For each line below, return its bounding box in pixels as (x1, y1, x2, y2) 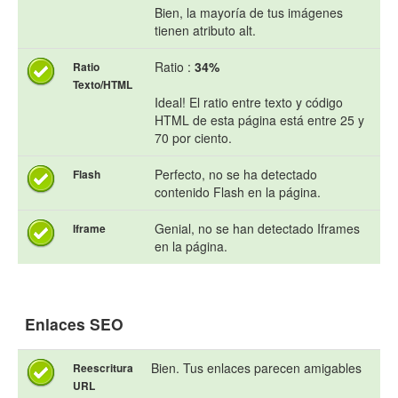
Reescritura (73, 360, 133, 377)
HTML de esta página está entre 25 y (155, 111, 364, 130)
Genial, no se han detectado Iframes (155, 219, 360, 238)
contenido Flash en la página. (155, 183, 321, 202)
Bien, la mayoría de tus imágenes (155, 4, 343, 22)
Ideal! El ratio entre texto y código (155, 93, 343, 112)
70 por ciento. (155, 129, 232, 147)
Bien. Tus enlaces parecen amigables (151, 359, 362, 378)
